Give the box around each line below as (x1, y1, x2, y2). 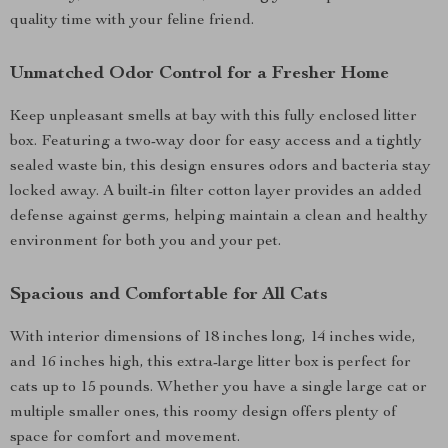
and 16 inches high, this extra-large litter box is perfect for (10, 355, 411, 371)
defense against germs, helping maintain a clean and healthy (10, 209, 428, 225)
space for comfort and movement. (10, 430, 240, 446)
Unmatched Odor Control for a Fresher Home (10, 65, 389, 83)
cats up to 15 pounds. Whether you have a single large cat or (10, 380, 427, 396)
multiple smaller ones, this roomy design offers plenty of (10, 405, 396, 421)
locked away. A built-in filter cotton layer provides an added (10, 184, 422, 200)
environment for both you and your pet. (10, 234, 281, 250)
